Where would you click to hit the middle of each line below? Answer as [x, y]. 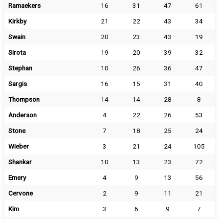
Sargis [17, 84]
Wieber [18, 146]
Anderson [22, 115]
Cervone [20, 193]
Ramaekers [24, 5]
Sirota [17, 52]
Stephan [20, 68]
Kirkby [17, 21]
